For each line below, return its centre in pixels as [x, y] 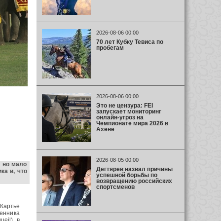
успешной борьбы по [127, 175]
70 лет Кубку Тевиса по [129, 42]
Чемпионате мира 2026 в [132, 123]
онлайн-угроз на [120, 117]
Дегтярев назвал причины [134, 169]
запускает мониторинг [129, 111]
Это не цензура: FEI [124, 105]
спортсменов [115, 187]
